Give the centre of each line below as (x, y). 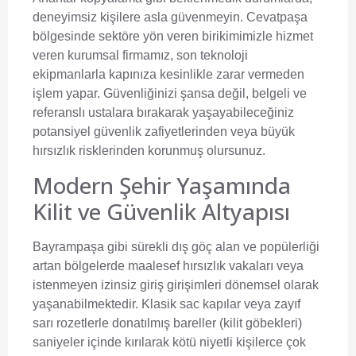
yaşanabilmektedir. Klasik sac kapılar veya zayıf (166, 304)
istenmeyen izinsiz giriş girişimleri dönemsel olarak (176, 284)
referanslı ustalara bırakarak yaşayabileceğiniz (163, 113)
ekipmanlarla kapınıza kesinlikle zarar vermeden (168, 75)
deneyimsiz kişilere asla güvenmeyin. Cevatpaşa (170, 17)
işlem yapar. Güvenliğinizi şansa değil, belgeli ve (170, 94)
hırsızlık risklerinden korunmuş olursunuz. (149, 151)
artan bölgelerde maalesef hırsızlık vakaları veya (168, 265)
